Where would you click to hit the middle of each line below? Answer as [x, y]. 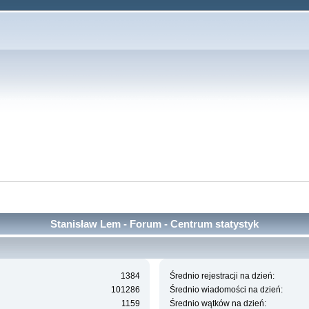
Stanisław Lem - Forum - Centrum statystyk [154, 223]
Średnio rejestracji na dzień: [222, 276]
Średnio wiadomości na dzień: [226, 290]
